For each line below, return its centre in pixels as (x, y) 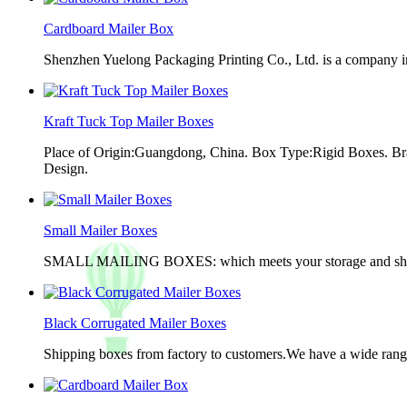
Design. (66, 169)
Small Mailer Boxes (100, 230)
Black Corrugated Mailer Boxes (135, 323)
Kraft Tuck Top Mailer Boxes (129, 121)
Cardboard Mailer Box (109, 29)
